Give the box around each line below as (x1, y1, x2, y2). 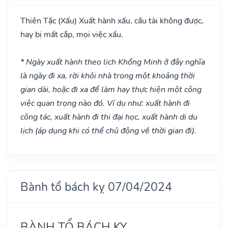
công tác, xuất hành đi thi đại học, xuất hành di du (20, 111, 197, 123)
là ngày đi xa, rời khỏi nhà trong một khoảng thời (20, 70, 195, 81)
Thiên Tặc (20, 15, 58, 26)
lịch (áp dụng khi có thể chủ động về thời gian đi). (20, 125, 196, 136)
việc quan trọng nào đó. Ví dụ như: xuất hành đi (20, 97, 190, 109)
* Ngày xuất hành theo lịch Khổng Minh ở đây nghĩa (20, 56, 205, 68)
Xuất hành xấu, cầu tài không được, (77, 15, 204, 26)
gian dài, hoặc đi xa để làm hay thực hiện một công (20, 83, 202, 95)
